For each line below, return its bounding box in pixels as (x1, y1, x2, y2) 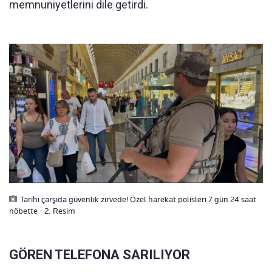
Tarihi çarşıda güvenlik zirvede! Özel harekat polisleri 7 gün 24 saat (20, 194, 256, 204)
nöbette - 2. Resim (9, 205, 75, 216)
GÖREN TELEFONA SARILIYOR (9, 246, 190, 262)
